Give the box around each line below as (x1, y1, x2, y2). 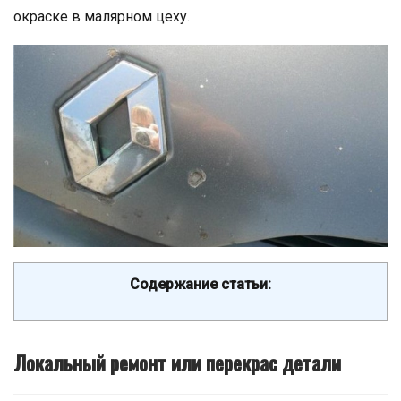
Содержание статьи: (130, 275, 271, 293)
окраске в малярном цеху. (13, 8, 190, 25)
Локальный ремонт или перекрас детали (13, 347, 341, 377)
